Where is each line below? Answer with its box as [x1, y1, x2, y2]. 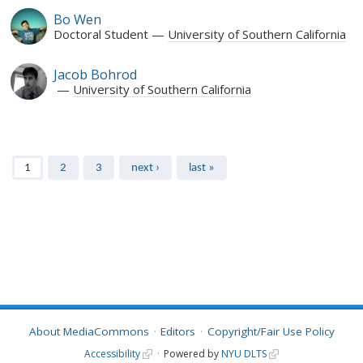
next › [130, 161, 160, 174]
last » [188, 161, 215, 174]
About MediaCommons [28, 324, 149, 340]
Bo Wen [53, 9, 101, 28]
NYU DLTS [220, 346, 267, 361]
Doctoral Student [53, 25, 148, 42]
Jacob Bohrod [53, 64, 138, 83]
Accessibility [84, 346, 141, 361]
